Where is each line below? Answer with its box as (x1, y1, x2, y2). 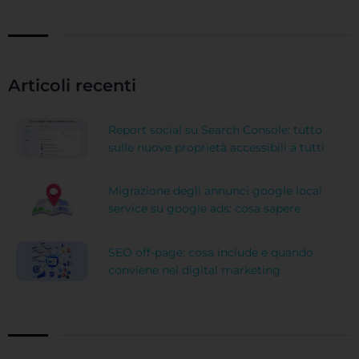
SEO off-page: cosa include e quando (108, 245, 313, 260)
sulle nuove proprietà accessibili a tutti (108, 139, 325, 155)
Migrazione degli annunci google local (108, 184, 322, 199)
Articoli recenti (8, 75, 136, 96)
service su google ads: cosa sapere (108, 201, 301, 216)
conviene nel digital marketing (108, 263, 280, 278)
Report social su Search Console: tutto (108, 122, 322, 137)
